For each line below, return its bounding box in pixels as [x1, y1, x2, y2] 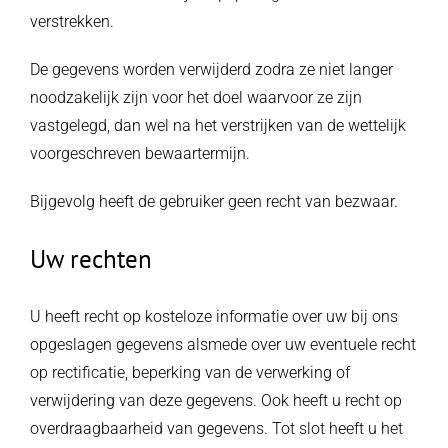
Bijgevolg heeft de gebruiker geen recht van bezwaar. [29, 192, 398, 211]
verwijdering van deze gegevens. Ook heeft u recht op [29, 391, 402, 410]
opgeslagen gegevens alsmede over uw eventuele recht [29, 335, 416, 354]
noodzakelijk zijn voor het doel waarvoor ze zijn [29, 88, 362, 107]
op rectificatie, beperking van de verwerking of [29, 363, 350, 382]
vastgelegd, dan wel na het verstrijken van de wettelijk [29, 116, 406, 135]
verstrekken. [29, 12, 114, 31]
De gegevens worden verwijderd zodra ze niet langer [29, 60, 393, 79]
